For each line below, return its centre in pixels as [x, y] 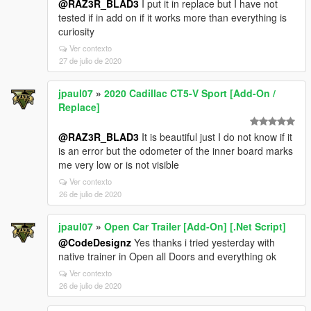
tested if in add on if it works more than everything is [173, 17]
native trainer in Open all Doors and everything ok [167, 256]
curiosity [76, 31]
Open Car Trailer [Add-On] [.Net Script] [195, 226]
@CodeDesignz [95, 242]
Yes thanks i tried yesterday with [203, 242]
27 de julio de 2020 [90, 60]
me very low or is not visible [119, 165]
